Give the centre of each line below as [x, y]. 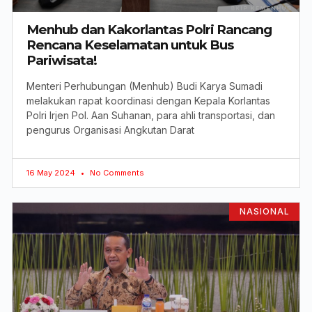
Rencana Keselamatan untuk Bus [130, 45]
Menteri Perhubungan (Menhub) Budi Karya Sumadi [145, 86]
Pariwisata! [62, 60]
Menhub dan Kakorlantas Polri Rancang [149, 29]
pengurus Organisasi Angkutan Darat [110, 130]
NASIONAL [264, 212]
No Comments [116, 172]
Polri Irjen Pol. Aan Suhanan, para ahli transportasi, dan [151, 115]
